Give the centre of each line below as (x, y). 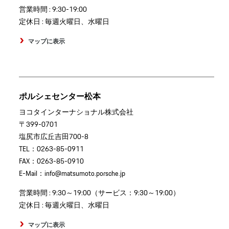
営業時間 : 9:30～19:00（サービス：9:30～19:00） (99, 192)
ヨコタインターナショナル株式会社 (76, 112)
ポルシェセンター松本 (60, 96)
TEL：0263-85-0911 (51, 148)
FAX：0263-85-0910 (51, 161)
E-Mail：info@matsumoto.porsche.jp (72, 173)
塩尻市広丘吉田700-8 (53, 136)
